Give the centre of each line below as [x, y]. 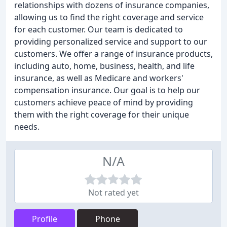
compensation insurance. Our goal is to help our [107, 90]
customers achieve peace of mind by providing [104, 102]
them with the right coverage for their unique [102, 115]
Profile [45, 219]
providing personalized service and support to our [111, 42]
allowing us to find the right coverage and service [109, 17]
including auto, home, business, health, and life [104, 66]
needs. [27, 127]
